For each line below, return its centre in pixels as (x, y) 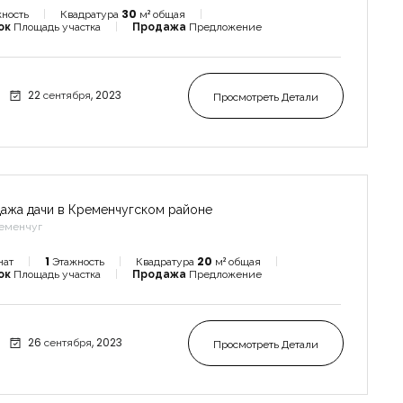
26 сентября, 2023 (73, 342)
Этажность (78, 261)
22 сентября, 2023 (73, 94)
